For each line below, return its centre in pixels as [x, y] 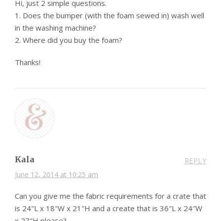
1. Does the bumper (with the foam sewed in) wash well [110, 16]
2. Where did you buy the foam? [69, 40]
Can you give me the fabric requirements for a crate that [110, 196]
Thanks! [28, 62]
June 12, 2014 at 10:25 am [56, 175]
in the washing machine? [55, 28]
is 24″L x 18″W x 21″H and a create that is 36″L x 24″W [109, 208]
